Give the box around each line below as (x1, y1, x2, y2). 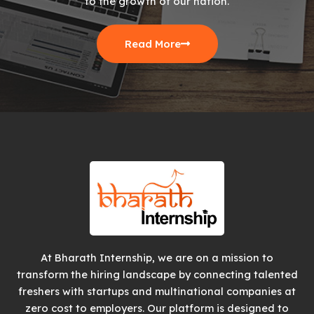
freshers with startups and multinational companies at (18, 284, 296, 298)
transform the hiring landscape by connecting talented (16, 267, 298, 281)
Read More (124, 37, 181, 51)
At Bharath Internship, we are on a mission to (41, 250, 273, 264)
